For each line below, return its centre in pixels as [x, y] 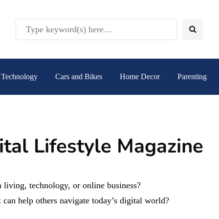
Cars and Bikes [79, 77]
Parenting [192, 77]
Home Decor [140, 77]
